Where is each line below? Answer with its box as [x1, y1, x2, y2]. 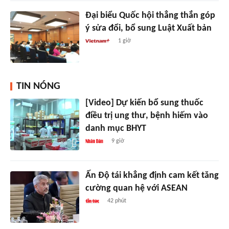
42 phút [107, 198, 126, 204]
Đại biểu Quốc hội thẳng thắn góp [85, 11, 215, 21]
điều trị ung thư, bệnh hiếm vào [85, 111, 208, 121]
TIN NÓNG [16, 81, 60, 92]
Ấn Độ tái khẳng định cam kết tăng [85, 171, 219, 181]
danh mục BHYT [85, 124, 146, 134]
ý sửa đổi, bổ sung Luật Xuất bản [85, 24, 212, 34]
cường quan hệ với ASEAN [85, 184, 188, 194]
